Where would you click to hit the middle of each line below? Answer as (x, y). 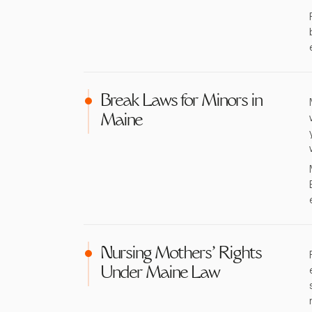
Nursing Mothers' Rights (181, 254)
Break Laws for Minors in (181, 102)
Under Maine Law (160, 274)
